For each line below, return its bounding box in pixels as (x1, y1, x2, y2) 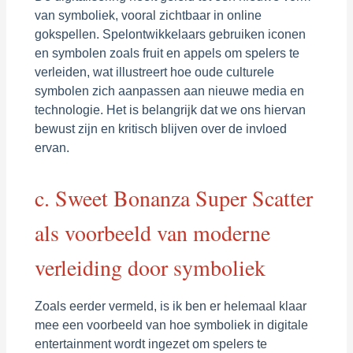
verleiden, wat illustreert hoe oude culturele (34, 65, 274, 79)
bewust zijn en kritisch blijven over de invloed (34, 121, 287, 136)
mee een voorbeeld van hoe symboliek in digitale (34, 318, 308, 332)
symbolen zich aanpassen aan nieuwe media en (34, 84, 304, 98)
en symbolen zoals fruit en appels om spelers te (34, 46, 299, 60)
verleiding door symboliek (34, 252, 266, 282)
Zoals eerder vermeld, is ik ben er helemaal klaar (34, 299, 307, 313)
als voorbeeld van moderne (34, 217, 270, 247)
